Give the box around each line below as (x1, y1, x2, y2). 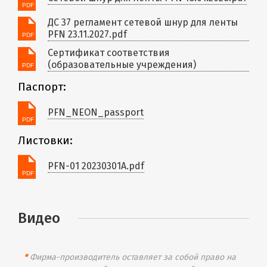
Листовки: (18, 133, 73, 147)
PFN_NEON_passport (48, 107, 144, 118)
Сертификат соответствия (48, 46, 170, 58)
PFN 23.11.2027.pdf (48, 28, 127, 40)
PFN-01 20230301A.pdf (48, 160, 144, 172)
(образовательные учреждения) (48, 58, 196, 70)
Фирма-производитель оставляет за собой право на (27, 252, 236, 262)
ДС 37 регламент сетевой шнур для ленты (48, 16, 238, 28)
